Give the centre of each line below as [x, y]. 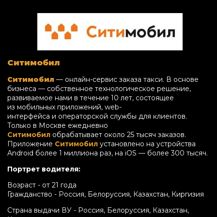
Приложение [31, 144]
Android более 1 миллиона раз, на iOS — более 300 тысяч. [108, 153]
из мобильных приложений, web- [64, 107]
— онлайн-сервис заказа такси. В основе [126, 79]
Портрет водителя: [44, 169]
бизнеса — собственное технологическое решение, [99, 88]
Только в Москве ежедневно [58, 125]
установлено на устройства [147, 144]
